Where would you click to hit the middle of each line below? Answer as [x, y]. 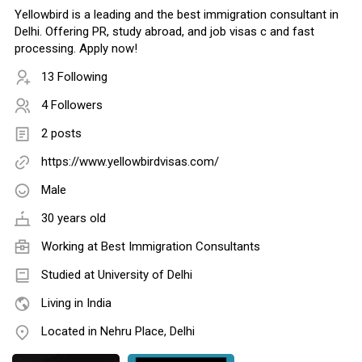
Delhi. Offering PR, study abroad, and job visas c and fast [164, 32]
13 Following [74, 77]
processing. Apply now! [76, 49]
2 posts [61, 134]
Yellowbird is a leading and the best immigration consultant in [177, 15]
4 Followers [72, 105]
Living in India [76, 303]
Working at [71, 247]
